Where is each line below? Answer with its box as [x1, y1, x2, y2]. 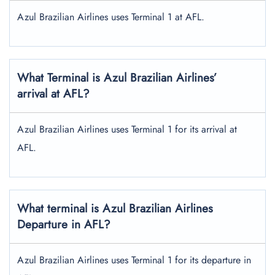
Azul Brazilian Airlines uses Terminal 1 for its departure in [17, 253, 251, 267]
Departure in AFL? [17, 216, 110, 233]
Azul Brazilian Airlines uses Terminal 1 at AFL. [17, 10, 204, 24]
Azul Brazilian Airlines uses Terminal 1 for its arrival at [17, 122, 237, 136]
